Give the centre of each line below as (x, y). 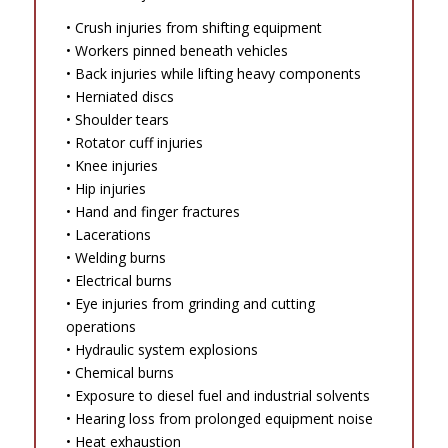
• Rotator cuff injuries (134, 143)
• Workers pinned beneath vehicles (176, 51)
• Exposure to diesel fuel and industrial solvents (217, 396)
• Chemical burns (119, 373)
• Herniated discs (119, 97)
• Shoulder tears (117, 120)
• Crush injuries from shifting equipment (193, 28)
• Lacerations (108, 235)
